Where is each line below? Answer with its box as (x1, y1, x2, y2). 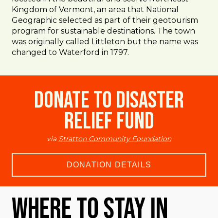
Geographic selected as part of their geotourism (12, 16, 198, 25)
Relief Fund (64, 108, 154, 135)
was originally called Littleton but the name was (12, 37, 198, 46)
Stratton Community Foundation (58, 134, 171, 143)
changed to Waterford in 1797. (12, 48, 129, 57)
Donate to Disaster (34, 87, 184, 114)
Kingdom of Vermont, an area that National (12, 5, 179, 14)
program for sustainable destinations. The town (12, 26, 195, 36)
